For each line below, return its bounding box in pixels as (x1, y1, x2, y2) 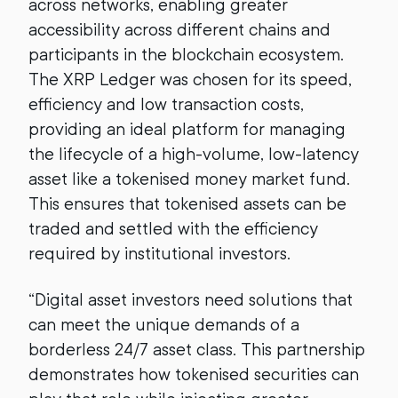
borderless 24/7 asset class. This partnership (28, 338, 365, 360)
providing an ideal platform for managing (28, 118, 346, 139)
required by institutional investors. (28, 243, 291, 264)
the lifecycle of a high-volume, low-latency (28, 143, 359, 164)
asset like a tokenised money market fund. (28, 168, 350, 189)
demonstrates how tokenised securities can (28, 363, 359, 385)
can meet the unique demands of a (28, 314, 299, 335)
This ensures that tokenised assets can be (28, 193, 346, 214)
